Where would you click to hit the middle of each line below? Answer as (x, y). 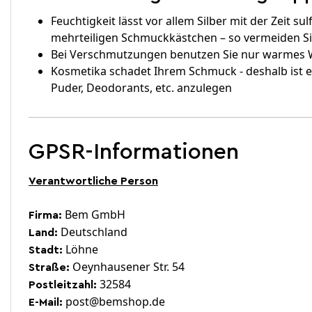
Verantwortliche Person (93, 181)
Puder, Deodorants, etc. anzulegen (141, 88)
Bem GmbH (94, 214)
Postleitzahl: (63, 285)
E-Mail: (46, 302)
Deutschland (93, 232)
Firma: (45, 215)
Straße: (49, 267)
